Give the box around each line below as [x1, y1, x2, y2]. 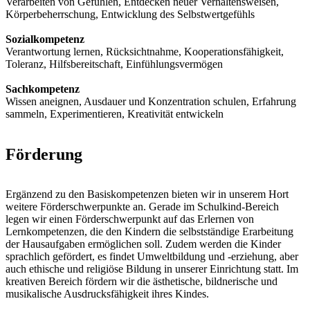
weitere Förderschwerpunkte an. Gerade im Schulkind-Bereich [6, 201, 279, 213]
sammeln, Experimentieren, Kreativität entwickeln [6, 107, 224, 120]
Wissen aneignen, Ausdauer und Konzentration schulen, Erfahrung [6, 95, 296, 107]
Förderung [6, 145, 82, 163]
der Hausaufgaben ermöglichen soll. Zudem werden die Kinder [6, 238, 281, 250]
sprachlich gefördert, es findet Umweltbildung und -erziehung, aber [6, 250, 298, 263]
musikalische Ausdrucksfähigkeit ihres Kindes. [6, 288, 209, 300]
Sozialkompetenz [6, 33, 84, 45]
